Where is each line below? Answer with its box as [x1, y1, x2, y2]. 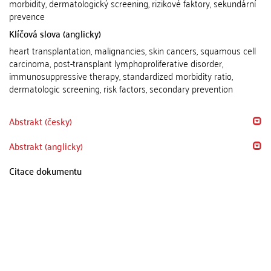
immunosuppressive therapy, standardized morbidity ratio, [9, 67, 233, 84]
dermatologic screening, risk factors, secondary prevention [9, 80, 233, 97]
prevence [9, 7, 45, 24]
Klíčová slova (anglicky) [9, 25, 101, 42]
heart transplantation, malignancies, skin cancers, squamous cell [9, 42, 256, 59]
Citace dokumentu [9, 162, 82, 179]
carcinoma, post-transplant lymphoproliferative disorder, [9, 54, 223, 71]
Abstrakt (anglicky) [9, 137, 83, 154]
